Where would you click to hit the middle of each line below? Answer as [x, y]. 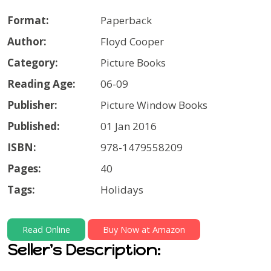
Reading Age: [41, 83]
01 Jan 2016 [129, 126]
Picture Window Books [154, 105]
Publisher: [32, 105]
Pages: [24, 168]
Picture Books [133, 62]
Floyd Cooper [132, 41]
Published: [34, 126]
